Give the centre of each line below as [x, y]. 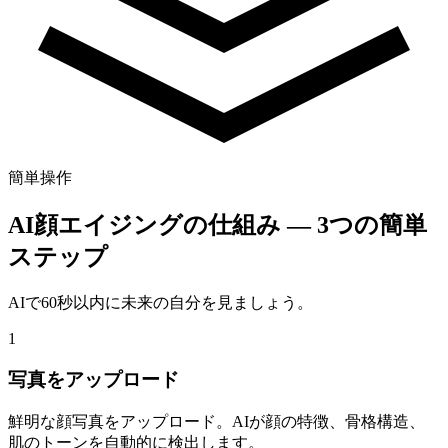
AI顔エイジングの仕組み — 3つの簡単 [217, 225]
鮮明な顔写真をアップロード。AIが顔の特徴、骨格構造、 [216, 421]
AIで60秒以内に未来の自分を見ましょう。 [160, 303]
